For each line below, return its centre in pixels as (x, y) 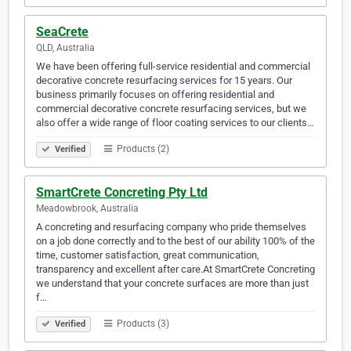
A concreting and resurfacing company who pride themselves (171, 227)
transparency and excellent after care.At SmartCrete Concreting (175, 270)
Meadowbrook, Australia (87, 209)
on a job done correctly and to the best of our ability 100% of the (175, 241)
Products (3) (142, 324)
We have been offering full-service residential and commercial (173, 67)
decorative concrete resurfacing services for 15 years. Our (164, 81)
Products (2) (142, 149)
